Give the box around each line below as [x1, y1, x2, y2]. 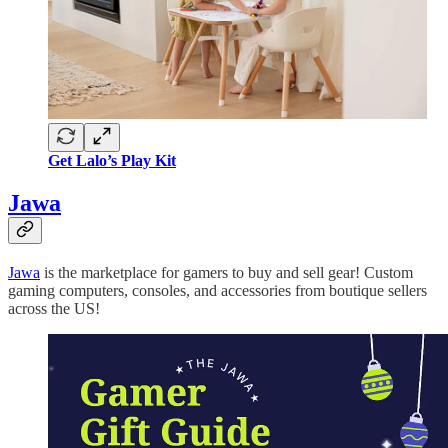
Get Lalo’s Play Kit [48, 152, 176, 170]
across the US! [8, 300, 100, 318]
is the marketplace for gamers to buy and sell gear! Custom [40, 264, 413, 282]
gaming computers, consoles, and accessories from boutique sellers [8, 282, 427, 300]
